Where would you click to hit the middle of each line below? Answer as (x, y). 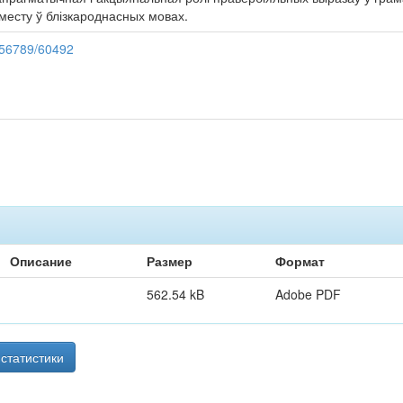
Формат (300, 261)
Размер (170, 261)
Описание (41, 261)
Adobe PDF (308, 294)
